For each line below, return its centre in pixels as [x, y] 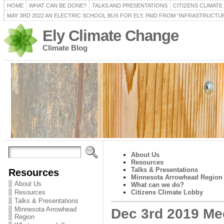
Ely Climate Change [110, 36]
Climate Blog [65, 48]
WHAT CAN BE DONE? [57, 5]
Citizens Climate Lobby [167, 192]
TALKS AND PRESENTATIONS [129, 5]
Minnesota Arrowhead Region [176, 177]
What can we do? [157, 185]
